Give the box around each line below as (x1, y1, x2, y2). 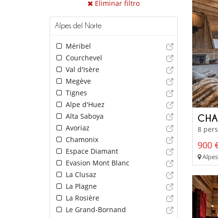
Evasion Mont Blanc (63, 158, 129, 168)
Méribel (63, 41, 91, 51)
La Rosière (63, 193, 99, 203)
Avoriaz (63, 123, 90, 133)
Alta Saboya (63, 111, 104, 121)
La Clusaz (63, 170, 96, 180)
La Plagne (63, 182, 97, 191)
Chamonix (63, 135, 98, 145)
